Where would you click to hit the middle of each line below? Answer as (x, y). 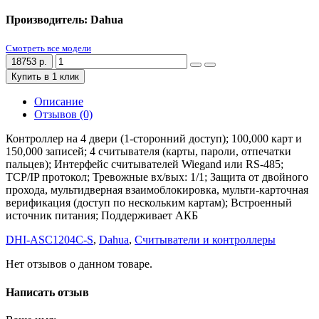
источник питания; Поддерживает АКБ (102, 216)
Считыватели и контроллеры (205, 240)
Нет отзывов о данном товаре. (79, 264)
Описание (59, 102)
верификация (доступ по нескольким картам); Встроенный (149, 203)
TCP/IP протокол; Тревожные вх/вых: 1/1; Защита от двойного (157, 177)
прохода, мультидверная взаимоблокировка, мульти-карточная (157, 190)
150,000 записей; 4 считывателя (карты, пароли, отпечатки (148, 152)
